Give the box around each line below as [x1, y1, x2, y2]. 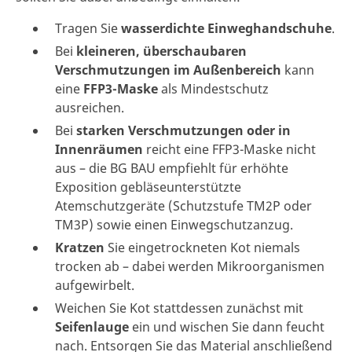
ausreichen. [55, 99, 124, 117]
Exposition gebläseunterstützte [55, 178, 241, 196]
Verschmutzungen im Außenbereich [55, 61, 281, 79]
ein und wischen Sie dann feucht [129, 318, 324, 336]
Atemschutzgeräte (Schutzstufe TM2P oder [55, 197, 312, 215]
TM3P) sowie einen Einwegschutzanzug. [55, 216, 293, 234]
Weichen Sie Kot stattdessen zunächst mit [55, 299, 303, 317]
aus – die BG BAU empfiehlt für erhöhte [55, 159, 288, 178]
